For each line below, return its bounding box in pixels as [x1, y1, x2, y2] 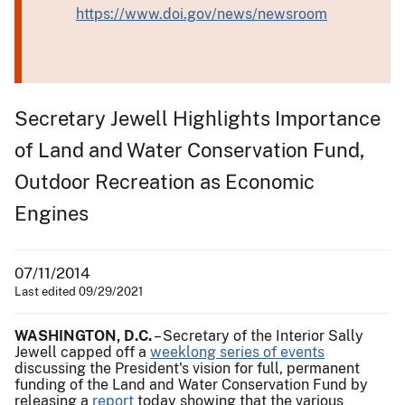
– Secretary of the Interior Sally [152, 326, 363, 344]
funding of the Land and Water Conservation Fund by [14, 375, 368, 393]
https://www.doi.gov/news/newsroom [76, 5, 327, 23]
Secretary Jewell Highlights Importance [14, 106, 381, 130]
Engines [14, 201, 89, 225]
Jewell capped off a [14, 343, 150, 361]
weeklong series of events [150, 343, 325, 361]
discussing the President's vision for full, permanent [14, 359, 360, 377]
